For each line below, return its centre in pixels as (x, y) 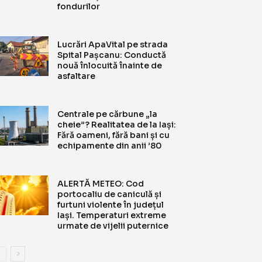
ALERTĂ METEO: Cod (101, 183)
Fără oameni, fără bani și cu (114, 135)
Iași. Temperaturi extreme (112, 215)
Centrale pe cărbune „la (108, 114)
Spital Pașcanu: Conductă (112, 55)
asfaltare (77, 76)
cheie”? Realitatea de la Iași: (117, 124)
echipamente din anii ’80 (110, 145)
